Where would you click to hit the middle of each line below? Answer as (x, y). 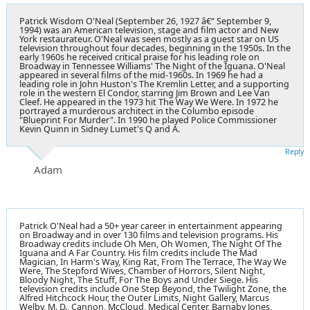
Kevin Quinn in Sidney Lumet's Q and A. (100, 129)
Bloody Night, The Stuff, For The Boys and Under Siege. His (139, 280)
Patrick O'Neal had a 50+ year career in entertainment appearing (151, 226)
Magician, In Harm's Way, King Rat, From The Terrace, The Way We (153, 262)
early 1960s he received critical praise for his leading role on (139, 57)
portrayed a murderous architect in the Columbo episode (137, 111)
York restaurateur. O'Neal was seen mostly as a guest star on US (149, 39)
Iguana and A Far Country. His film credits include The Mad (138, 253)
